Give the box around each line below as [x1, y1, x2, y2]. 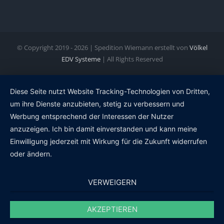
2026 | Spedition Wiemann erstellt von [73, 43, 189, 52]
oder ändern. [10, 149, 52, 158]
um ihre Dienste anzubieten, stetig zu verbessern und [10, 99, 184, 108]
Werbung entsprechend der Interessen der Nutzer [10, 112, 173, 120]
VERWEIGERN [87, 177, 136, 187]
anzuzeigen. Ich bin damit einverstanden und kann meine [10, 124, 197, 133]
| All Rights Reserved [100, 54, 163, 64]
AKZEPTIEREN [86, 204, 137, 214]
